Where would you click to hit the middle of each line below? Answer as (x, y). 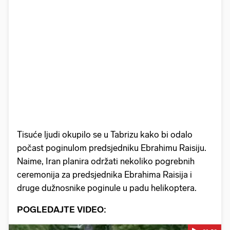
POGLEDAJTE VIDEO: (62, 210)
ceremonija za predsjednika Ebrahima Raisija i (104, 175)
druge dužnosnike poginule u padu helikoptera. (107, 188)
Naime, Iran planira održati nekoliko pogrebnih (106, 161)
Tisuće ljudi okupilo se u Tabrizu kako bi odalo (105, 135)
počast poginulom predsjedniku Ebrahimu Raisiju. (112, 148)
